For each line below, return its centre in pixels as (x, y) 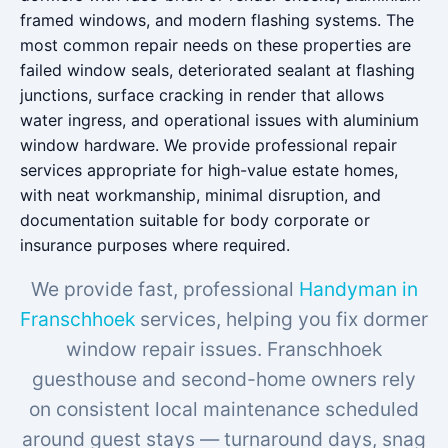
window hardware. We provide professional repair (208, 145)
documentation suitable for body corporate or (195, 220)
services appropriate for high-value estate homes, (209, 170)
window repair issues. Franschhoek (224, 349)
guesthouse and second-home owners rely (224, 379)
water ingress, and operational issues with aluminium (219, 120)
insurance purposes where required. (155, 245)
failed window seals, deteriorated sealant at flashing (217, 70)
